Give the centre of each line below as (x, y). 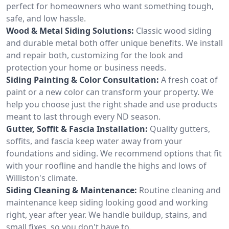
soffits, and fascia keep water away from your (94, 141)
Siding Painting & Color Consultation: (83, 79)
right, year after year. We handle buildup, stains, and (107, 214)
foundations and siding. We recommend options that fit (114, 153)
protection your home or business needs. (86, 67)
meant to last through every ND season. (83, 116)
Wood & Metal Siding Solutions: (70, 30)
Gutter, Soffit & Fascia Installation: (77, 129)
